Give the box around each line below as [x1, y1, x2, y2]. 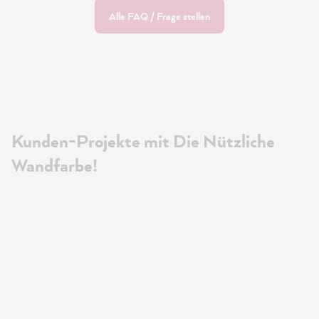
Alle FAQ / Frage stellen [109, 9, 210, 23]
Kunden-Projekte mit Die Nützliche [11, 129, 275, 154]
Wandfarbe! [11, 153, 98, 178]
